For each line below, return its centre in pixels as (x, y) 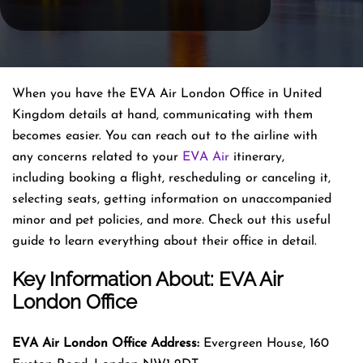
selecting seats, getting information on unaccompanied (172, 199)
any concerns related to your (97, 157)
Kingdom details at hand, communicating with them (162, 115)
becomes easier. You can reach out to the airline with (165, 136)
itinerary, (257, 157)
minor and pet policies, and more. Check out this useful (171, 220)
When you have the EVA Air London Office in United (167, 94)
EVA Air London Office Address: (106, 343)
